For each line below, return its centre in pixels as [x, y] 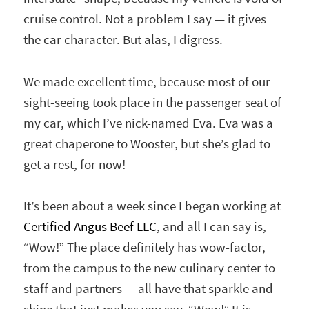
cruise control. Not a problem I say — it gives [145, 19]
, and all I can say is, [212, 226]
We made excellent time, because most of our [147, 81]
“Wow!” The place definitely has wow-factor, [145, 247]
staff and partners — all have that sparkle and [149, 288]
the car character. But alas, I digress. [123, 40]
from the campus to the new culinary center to [150, 268]
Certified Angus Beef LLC [90, 226]
